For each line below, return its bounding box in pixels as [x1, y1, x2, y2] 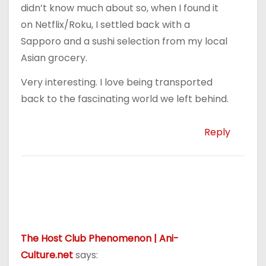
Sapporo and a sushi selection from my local [21, 34, 227, 48]
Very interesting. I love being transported [21, 75, 213, 89]
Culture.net [21, 248, 73, 262]
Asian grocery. [21, 50, 87, 65]
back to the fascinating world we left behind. [21, 91, 229, 106]
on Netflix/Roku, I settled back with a [21, 17, 190, 31]
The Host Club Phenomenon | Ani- [21, 232, 179, 246]
